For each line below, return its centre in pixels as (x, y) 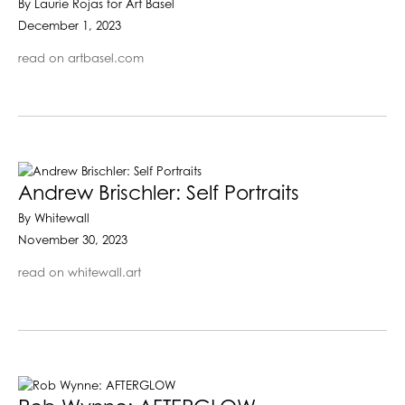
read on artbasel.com (81, 59)
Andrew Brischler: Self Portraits (159, 194)
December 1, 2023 (70, 26)
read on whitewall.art (80, 273)
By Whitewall (54, 219)
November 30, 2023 (73, 240)
